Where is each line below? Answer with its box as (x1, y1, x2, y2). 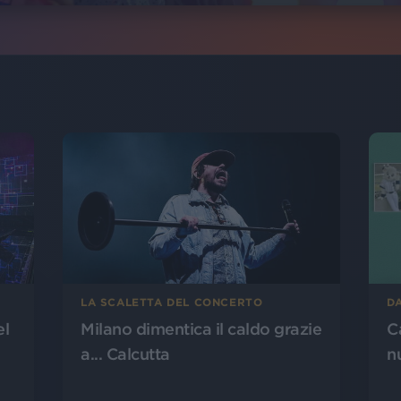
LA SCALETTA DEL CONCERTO (81, 296, 263, 309)
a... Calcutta (81, 345, 170, 364)
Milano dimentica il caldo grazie (81, 320, 321, 339)
